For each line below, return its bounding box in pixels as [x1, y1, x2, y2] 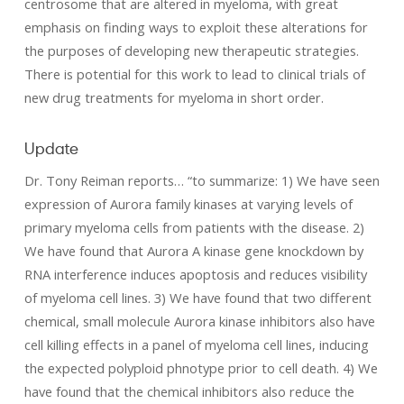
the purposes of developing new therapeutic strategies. [23, 41, 359, 60]
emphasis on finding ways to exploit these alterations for [23, 18, 368, 36]
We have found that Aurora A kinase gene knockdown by [23, 242, 363, 260]
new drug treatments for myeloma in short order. [23, 88, 324, 106]
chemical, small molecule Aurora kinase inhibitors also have [23, 312, 375, 330]
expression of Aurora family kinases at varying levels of [23, 195, 353, 213]
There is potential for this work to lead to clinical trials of [23, 65, 365, 83]
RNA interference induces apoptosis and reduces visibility [23, 265, 367, 283]
